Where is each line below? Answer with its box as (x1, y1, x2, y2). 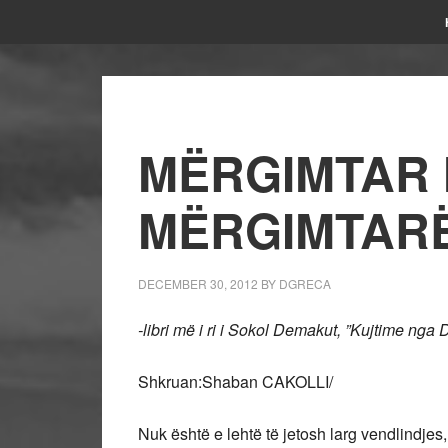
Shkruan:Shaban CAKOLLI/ (138, 370, 333, 393)
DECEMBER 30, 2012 (138, 275, 258, 292)
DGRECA (279, 275, 331, 292)
